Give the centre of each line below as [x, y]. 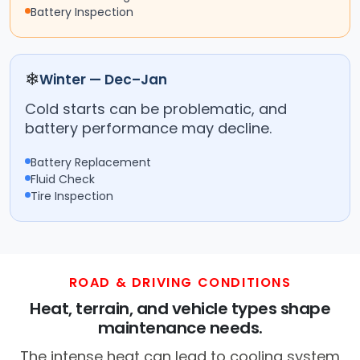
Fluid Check [63, 180]
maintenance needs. [180, 328]
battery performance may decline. [148, 129]
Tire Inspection [72, 196]
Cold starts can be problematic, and [156, 109]
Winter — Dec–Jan [103, 80]
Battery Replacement [91, 163]
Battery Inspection [82, 12]
